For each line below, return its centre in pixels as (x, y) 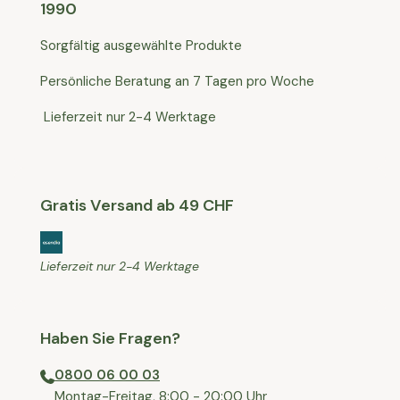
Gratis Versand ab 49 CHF (137, 206)
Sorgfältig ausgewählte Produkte (141, 46)
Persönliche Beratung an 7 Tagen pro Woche (179, 82)
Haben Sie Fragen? (110, 339)
